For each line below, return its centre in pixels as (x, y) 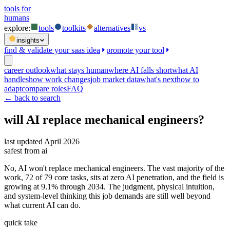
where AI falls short (140, 70)
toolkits (74, 28)
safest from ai (26, 150)
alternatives (112, 28)
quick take (21, 222)
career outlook (27, 70)
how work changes (60, 79)
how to (188, 79)
